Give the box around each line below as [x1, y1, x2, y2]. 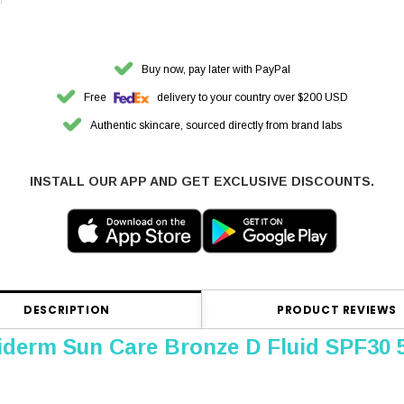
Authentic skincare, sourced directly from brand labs [89, 118, 342, 132]
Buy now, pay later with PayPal [141, 62, 290, 76]
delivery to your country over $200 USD [153, 90, 348, 104]
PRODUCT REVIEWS [277, 301, 397, 317]
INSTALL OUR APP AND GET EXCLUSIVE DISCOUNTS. [30, 173, 374, 188]
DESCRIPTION [23, 301, 110, 317]
